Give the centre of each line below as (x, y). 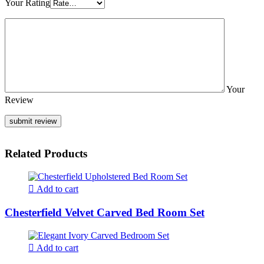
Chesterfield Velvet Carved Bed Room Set (105, 212)
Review (19, 100)
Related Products (46, 154)
